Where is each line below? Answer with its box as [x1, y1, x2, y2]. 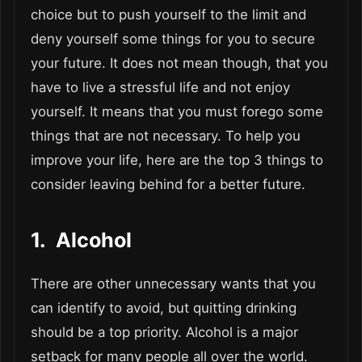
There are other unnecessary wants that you [31, 275, 316, 292]
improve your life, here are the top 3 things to [31, 151, 323, 168]
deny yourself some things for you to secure [31, 30, 315, 47]
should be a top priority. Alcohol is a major [31, 323, 298, 340]
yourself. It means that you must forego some [31, 103, 323, 120]
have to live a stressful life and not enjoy [31, 78, 290, 95]
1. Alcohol [31, 227, 132, 252]
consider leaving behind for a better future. [31, 175, 309, 192]
